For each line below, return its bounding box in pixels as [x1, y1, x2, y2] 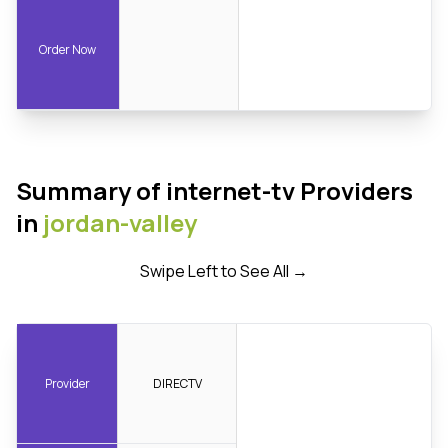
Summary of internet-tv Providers [16, 174, 413, 208]
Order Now [39, 40, 97, 58]
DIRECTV [152, 374, 202, 392]
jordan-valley [43, 206, 197, 240]
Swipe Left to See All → [140, 260, 308, 283]
